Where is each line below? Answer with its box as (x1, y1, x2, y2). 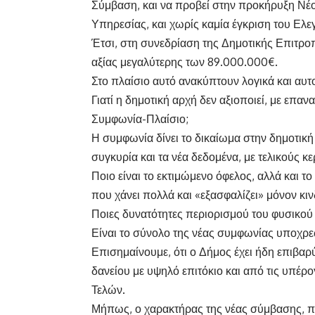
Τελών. (91, 283, 125, 297)
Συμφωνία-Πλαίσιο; (91, 112, 188, 127)
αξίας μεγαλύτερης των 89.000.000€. (91, 55, 278, 70)
